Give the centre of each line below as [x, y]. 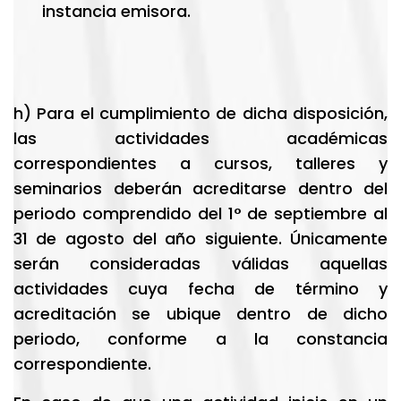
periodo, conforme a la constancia [200, 339]
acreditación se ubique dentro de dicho [200, 314]
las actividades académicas [200, 138]
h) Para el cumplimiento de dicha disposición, [200, 113]
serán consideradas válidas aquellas [200, 264]
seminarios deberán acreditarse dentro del [200, 188]
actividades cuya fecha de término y [200, 289]
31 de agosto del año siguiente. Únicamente [200, 239]
